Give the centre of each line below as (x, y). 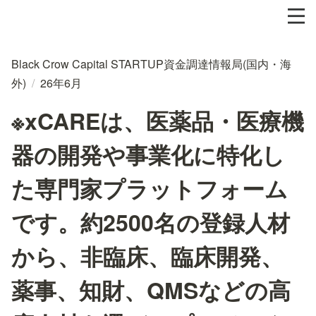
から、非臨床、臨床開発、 (147, 256)
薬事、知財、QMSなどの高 (151, 290)
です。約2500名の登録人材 (151, 222)
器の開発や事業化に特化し (148, 154)
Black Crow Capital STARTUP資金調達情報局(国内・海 (151, 64)
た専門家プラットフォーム (150, 188)
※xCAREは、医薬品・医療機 (158, 121)
